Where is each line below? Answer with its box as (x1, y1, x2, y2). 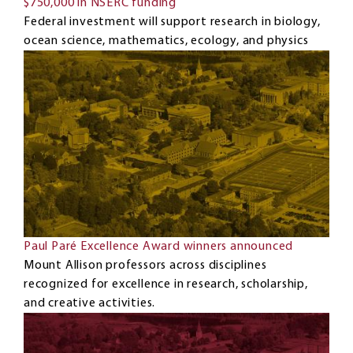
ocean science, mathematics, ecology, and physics (24, 35, 309, 47)
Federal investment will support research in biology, (24, 16, 321, 28)
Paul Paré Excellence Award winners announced (24, 240, 294, 254)
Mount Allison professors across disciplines (24, 259, 267, 273)
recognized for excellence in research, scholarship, (24, 278, 308, 292)
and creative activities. (24, 297, 156, 310)
